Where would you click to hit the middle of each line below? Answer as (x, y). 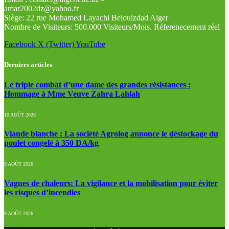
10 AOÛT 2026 (20, 114)
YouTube (90, 44)
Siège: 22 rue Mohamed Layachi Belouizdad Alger (86, 18)
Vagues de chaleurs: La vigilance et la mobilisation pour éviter (111, 183)
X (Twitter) (56, 44)
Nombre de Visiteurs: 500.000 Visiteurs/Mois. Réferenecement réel (112, 27)
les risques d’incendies (42, 192)
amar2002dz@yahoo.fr (41, 9)
